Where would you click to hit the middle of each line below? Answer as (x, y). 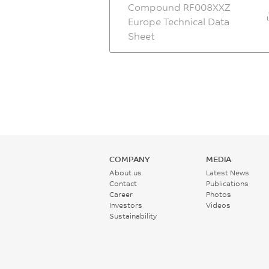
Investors (126, 205)
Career (121, 194)
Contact (123, 183)
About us (125, 173)
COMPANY (130, 159)
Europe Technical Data (179, 21)
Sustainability (133, 216)
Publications (228, 183)
